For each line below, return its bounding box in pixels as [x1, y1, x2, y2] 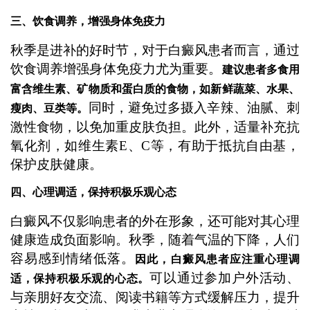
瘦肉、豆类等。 [10, 102, 89, 114]
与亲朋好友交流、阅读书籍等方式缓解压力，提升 [10, 289, 300, 304]
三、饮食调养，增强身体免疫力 [10, 15, 165, 28]
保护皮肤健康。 [10, 156, 102, 172]
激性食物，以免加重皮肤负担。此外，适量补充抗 [10, 119, 300, 134]
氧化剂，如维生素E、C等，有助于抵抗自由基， [10, 138, 300, 153]
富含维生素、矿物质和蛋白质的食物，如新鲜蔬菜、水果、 [10, 82, 300, 95]
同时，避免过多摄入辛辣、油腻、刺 [88, 100, 300, 115]
